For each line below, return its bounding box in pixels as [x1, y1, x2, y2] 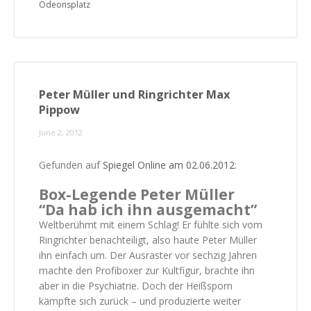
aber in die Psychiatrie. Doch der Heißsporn [39, 278, 233, 292]
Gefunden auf [39, 158, 103, 171]
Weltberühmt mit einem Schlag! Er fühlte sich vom [39, 217, 262, 231]
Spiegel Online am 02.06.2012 [103, 158, 235, 171]
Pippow [39, 101, 80, 117]
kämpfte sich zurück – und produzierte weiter [39, 294, 241, 308]
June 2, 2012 [39, 126, 83, 137]
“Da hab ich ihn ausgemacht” [39, 199, 257, 219]
